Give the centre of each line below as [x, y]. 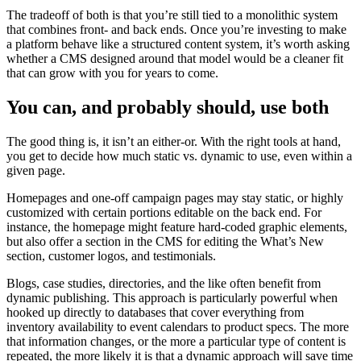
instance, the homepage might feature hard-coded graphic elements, [177, 227]
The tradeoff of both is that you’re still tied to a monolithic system [172, 15]
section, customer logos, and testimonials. [111, 256]
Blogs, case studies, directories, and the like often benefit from [164, 284]
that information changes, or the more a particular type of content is [176, 342]
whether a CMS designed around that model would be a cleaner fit [175, 59]
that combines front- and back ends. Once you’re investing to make [176, 30]
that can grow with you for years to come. [112, 73]
